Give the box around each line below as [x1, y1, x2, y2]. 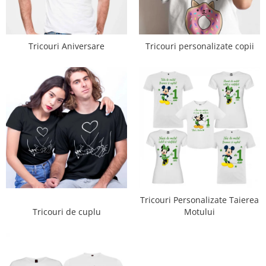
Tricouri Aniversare [28, 40, 104, 52]
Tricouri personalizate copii [145, 40, 254, 52]
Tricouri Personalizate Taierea [140, 194, 259, 205]
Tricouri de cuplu [32, 206, 101, 217]
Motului [184, 206, 215, 217]
